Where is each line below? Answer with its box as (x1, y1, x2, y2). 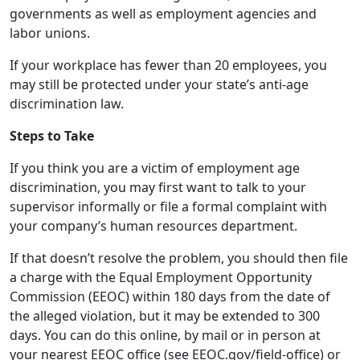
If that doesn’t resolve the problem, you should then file (10, 158, 348, 176)
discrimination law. (10, 4, 124, 22)
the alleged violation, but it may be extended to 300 (10, 216, 320, 234)
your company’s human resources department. (10, 126, 297, 144)
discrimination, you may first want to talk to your (10, 88, 306, 105)
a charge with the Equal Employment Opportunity (10, 178, 312, 195)
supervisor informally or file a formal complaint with (10, 107, 327, 125)
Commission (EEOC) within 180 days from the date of (10, 197, 330, 215)
